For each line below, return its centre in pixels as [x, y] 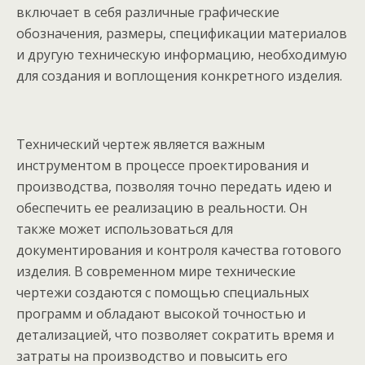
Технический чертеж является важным [141, 144]
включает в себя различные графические [148, 12]
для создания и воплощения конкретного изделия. [179, 76]
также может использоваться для [125, 229]
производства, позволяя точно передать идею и [174, 187]
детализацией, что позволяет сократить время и [175, 335]
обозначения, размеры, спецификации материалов [182, 33]
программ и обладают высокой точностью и [161, 314]
